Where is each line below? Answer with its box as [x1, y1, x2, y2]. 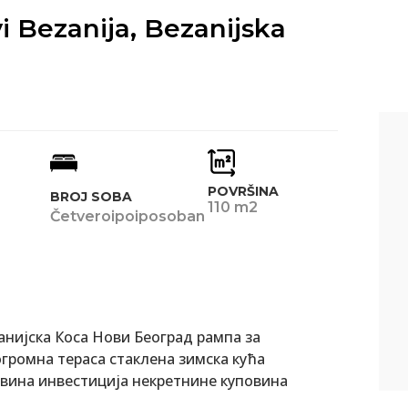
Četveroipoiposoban [49, 207, 205, 225]
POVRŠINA [207, 182, 279, 199]
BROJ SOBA [49, 188, 132, 205]
